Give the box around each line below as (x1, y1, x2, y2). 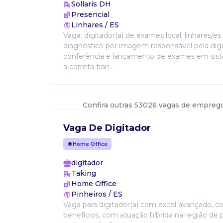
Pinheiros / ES (71, 190, 122, 199)
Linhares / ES (71, 20, 119, 29)
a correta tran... (63, 62, 114, 71)
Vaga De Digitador (63, 122, 151, 133)
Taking (71, 169, 96, 178)
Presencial (71, 10, 110, 19)
